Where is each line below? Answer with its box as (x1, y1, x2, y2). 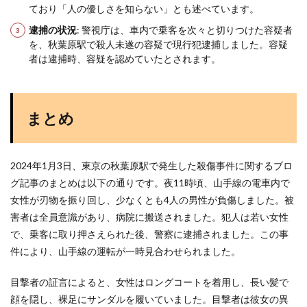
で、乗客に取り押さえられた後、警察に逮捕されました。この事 (10, 228, 288, 240)
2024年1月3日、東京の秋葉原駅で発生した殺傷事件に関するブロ (10, 160, 293, 171)
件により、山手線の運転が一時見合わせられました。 (10, 245, 241, 257)
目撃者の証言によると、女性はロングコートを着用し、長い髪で (10, 276, 288, 288)
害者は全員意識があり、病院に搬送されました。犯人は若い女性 (10, 211, 288, 223)
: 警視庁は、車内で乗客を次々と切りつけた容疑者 (77, 24, 293, 36)
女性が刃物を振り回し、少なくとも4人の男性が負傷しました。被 (10, 194, 294, 206)
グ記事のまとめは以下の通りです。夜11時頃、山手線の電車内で (10, 177, 290, 188)
